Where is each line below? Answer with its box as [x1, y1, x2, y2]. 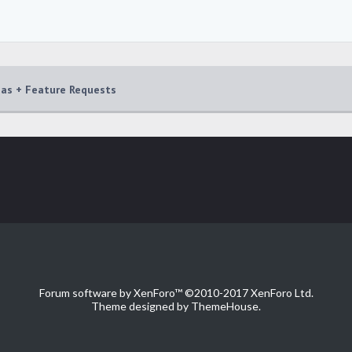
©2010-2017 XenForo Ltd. [184, 286, 313, 299]
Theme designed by [91, 299, 191, 313]
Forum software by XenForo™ [38, 286, 185, 299]
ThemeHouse [191, 299, 258, 313]
